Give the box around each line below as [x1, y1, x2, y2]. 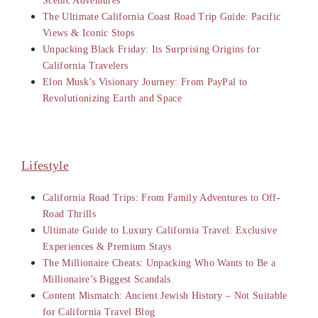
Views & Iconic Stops [43, 27, 135, 38]
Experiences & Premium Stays [43, 241, 172, 252]
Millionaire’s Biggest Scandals [43, 273, 171, 285]
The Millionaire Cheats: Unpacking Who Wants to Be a [43, 257, 276, 268]
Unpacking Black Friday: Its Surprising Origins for [43, 43, 261, 55]
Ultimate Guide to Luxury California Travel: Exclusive [43, 224, 277, 236]
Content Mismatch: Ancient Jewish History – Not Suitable [43, 290, 287, 301]
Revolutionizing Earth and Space [43, 92, 182, 104]
